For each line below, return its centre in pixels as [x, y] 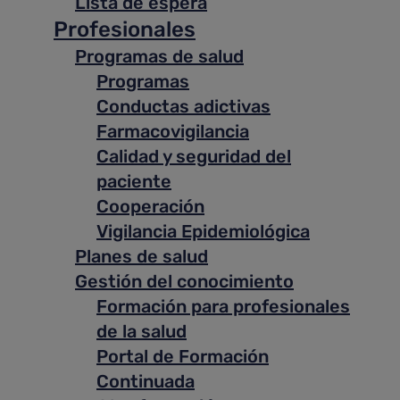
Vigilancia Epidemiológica [203, 231]
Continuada [146, 381]
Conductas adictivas [183, 106]
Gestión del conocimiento [184, 281]
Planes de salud [142, 256]
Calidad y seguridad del [194, 156]
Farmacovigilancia [173, 131]
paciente [134, 181]
